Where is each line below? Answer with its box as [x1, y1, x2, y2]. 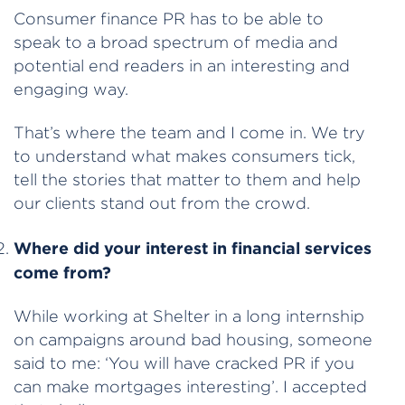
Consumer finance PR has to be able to [14, 9, 324, 27]
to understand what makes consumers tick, [14, 147, 355, 165]
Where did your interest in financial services [14, 238, 372, 257]
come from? [14, 262, 111, 281]
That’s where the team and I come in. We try [14, 124, 365, 142]
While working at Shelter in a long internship [14, 307, 364, 325]
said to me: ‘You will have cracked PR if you [14, 354, 354, 372]
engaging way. [14, 80, 128, 98]
